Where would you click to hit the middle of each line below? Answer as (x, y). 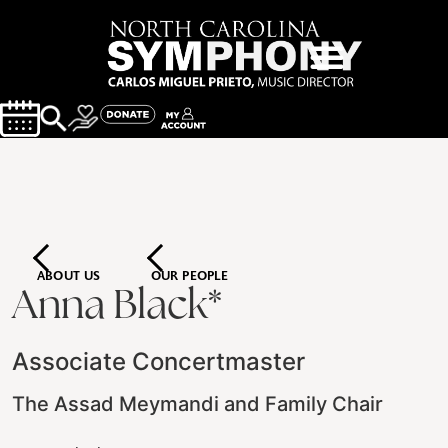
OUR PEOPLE (189, 277)
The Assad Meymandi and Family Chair (197, 404)
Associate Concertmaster (158, 361)
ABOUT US (69, 277)
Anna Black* (117, 308)
